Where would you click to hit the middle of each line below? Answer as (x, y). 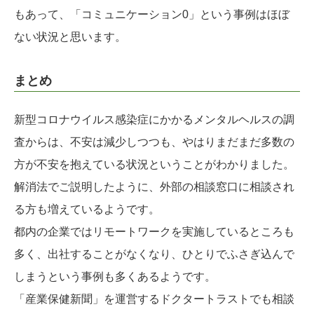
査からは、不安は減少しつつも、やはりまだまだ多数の (154, 142)
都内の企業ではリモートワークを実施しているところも (154, 232)
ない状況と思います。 (70, 37)
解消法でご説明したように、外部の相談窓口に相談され (154, 187)
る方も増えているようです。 (87, 210)
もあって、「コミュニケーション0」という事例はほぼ (152, 15)
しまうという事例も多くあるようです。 (115, 277)
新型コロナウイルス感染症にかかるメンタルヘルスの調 (154, 120)
